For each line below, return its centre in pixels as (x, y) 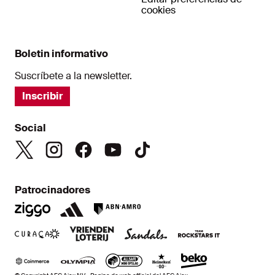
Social (30, 128)
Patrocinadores (52, 190)
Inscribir (42, 96)
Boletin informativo (61, 53)
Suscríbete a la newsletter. (73, 76)
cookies (158, 10)
